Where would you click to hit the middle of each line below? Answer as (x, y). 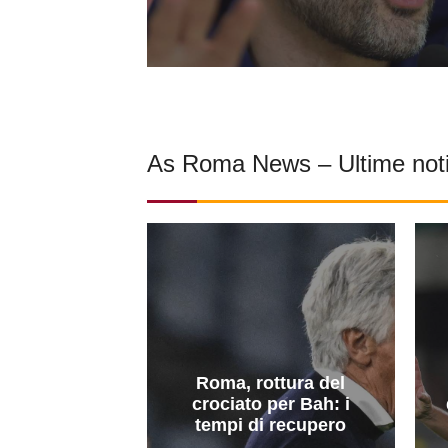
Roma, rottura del (271, 382)
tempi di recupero (271, 424)
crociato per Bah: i (270, 403)
